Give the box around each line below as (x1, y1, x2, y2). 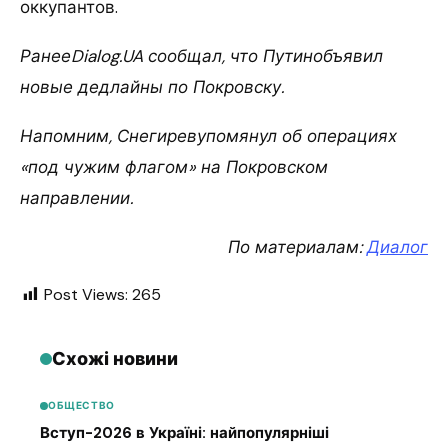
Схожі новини (52, 346, 178, 371)
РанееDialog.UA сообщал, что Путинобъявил (20, 44, 383, 67)
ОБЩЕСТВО (48, 399, 115, 413)
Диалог (367, 235, 428, 258)
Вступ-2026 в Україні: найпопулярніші (40, 423, 329, 444)
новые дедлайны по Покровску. (20, 75, 284, 98)
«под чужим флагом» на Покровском (20, 155, 328, 178)
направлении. (20, 186, 133, 209)
